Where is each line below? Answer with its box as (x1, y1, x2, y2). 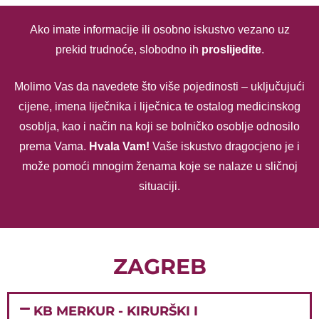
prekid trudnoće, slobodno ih (55, 43, 199, 56)
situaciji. (139, 180, 180, 192)
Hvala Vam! (89, 140, 150, 152)
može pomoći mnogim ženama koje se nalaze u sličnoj (21, 160, 298, 172)
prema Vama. (19, 140, 89, 152)
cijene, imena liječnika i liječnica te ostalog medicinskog (19, 100, 300, 113)
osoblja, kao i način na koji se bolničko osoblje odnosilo (19, 120, 300, 132)
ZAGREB (113, 253, 206, 280)
